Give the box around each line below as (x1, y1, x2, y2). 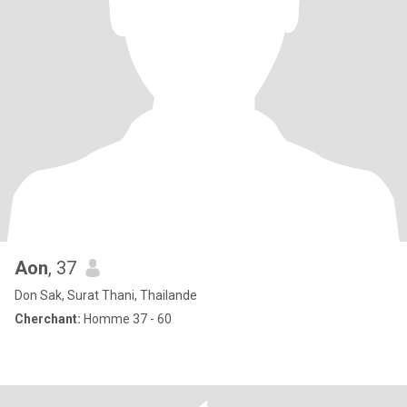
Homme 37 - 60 (81, 312, 172, 326)
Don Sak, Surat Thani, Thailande (15, 288, 197, 303)
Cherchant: (15, 312, 81, 326)
